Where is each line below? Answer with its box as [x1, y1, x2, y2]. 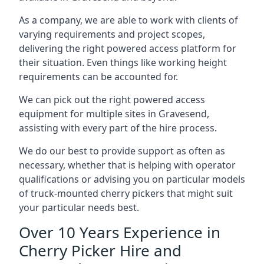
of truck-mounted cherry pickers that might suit [19, 187, 233, 200]
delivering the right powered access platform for [19, 42, 236, 55]
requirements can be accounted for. [19, 70, 178, 83]
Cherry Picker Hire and [19, 240, 181, 261]
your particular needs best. [19, 201, 139, 214]
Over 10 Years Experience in [19, 222, 220, 243]
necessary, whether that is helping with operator [19, 159, 236, 171]
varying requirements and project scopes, [19, 28, 205, 41]
